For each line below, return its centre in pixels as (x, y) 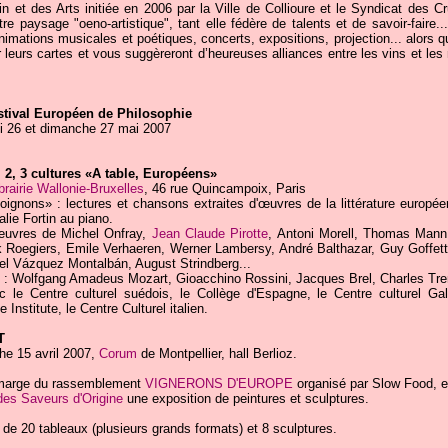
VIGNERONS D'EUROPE (218, 383)
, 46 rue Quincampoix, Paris (224, 188)
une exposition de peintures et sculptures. (245, 398)
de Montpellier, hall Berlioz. (216, 353)
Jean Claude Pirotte (210, 233)
